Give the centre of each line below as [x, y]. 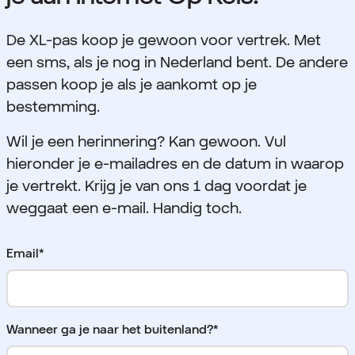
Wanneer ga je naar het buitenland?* [112, 330]
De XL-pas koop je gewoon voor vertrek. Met [164, 40]
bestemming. [53, 107]
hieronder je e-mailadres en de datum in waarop [175, 164]
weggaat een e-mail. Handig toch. [124, 208]
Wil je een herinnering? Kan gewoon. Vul [146, 141]
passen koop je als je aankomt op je [132, 84]
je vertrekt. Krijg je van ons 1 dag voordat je [157, 186]
